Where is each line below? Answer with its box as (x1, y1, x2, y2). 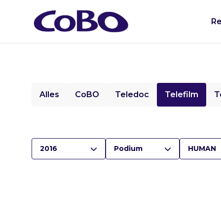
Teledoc (115, 90, 149, 99)
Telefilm (165, 90, 198, 99)
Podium (114, 144, 143, 153)
